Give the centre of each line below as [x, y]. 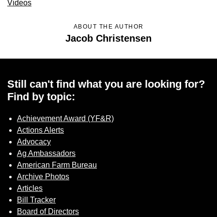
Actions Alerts [40, 130]
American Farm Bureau [57, 165]
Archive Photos [43, 177]
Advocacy [34, 142]
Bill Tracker [36, 200]
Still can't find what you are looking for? [106, 84]
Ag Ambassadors [46, 153]
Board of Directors [48, 211]
